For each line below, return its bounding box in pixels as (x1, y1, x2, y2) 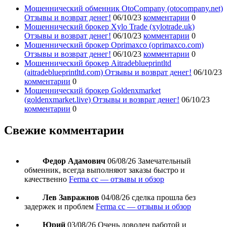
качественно (24, 175, 67, 184)
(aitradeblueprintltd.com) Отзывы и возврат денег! (24, 68, 192, 77)
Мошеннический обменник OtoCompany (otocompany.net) (24, 4, 223, 13)
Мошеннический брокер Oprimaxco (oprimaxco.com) (24, 41, 204, 50)
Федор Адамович (43, 157, 105, 166)
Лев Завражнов (43, 193, 99, 202)
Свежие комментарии (4, 124, 124, 137)
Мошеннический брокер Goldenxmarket (24, 86, 161, 95)
